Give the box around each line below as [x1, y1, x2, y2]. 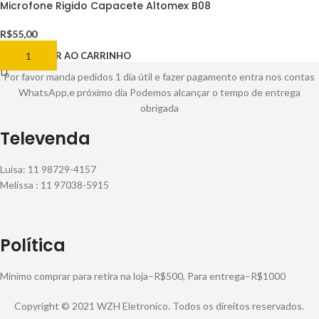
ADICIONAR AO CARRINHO [9, 50, 131, 62]
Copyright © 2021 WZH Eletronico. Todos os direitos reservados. [14, 300, 305, 313]
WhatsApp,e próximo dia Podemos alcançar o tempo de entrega [18, 86, 300, 99]
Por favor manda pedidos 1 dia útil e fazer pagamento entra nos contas [4, 70, 315, 83]
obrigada [140, 102, 179, 115]
